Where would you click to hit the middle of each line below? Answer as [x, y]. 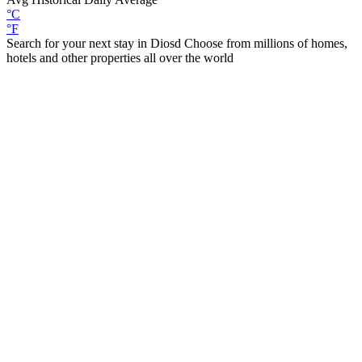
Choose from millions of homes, [266, 43]
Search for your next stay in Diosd [95, 43]
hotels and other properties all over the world [120, 58]
